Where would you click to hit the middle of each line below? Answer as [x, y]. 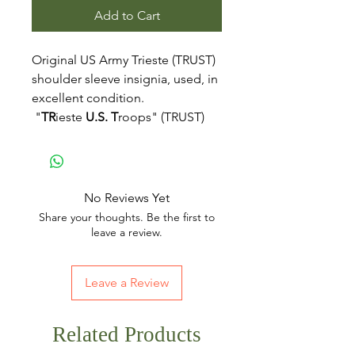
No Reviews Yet [127, 198]
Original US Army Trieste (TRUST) [124, 60]
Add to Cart [127, 15]
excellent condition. [88, 98]
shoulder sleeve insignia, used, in [125, 79]
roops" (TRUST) [161, 117]
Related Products [127, 334]
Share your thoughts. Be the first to [127, 217]
